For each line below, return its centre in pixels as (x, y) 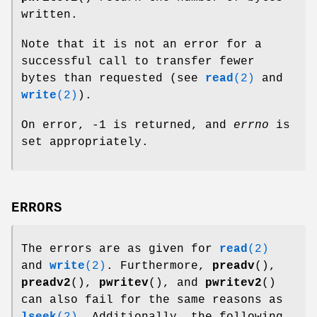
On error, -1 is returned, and (127, 125)
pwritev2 (234, 283)
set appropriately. (85, 142)
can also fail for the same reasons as (152, 300)
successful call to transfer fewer (138, 61)
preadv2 (46, 283)
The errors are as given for (120, 249)
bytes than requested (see (113, 78)
